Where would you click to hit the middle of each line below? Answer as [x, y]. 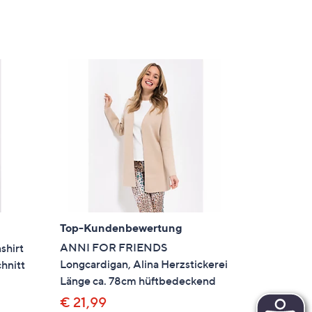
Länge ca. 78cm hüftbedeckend [138, 280]
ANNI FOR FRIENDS [114, 247]
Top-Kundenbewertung [122, 227]
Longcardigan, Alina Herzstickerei [144, 264]
